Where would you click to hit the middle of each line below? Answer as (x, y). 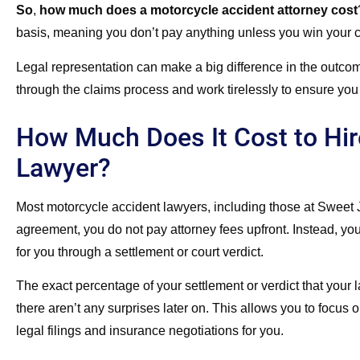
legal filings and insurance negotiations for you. (150, 331)
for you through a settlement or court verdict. (140, 252)
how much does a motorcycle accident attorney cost (197, 10)
